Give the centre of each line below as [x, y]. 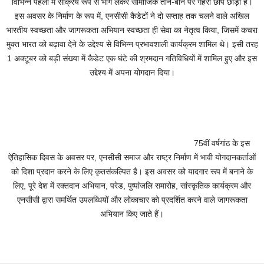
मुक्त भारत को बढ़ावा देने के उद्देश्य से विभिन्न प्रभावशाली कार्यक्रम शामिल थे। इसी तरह [132, 44]
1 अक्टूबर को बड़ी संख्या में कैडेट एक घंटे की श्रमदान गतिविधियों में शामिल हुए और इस [132, 59]
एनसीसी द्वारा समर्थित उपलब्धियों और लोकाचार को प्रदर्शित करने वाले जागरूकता [132, 200]
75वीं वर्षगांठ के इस [220, 143]
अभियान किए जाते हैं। [132, 214]
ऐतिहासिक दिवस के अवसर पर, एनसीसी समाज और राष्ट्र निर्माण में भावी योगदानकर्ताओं [132, 158]
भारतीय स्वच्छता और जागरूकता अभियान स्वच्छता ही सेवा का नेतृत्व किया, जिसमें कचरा [132, 30]
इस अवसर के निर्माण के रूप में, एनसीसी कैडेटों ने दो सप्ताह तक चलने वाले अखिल [132, 16]
